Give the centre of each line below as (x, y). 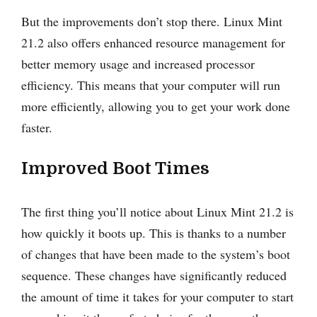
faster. (37, 127)
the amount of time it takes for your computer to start (157, 296)
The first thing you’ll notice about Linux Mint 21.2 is (157, 211)
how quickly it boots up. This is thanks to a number (154, 232)
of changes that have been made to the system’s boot (156, 254)
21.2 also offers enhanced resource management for (153, 42)
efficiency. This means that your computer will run (151, 85)
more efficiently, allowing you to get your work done (156, 106)
